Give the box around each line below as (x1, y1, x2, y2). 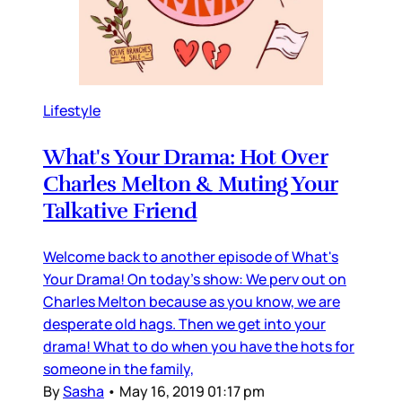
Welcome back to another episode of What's (43, 246, 338, 267)
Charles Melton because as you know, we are (43, 291, 340, 311)
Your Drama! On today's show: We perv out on (43, 268, 346, 289)
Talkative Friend (43, 197, 197, 224)
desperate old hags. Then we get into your (43, 313, 326, 334)
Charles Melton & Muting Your (43, 170, 338, 197)
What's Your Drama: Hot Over (43, 143, 328, 170)
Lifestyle (43, 100, 100, 120)
